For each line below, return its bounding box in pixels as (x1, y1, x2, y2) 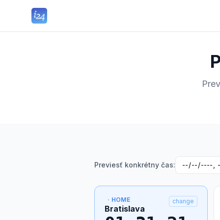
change (172, 197, 194, 205)
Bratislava (105, 204, 145, 214)
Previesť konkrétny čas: (94, 161, 175, 169)
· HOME (108, 196, 130, 203)
